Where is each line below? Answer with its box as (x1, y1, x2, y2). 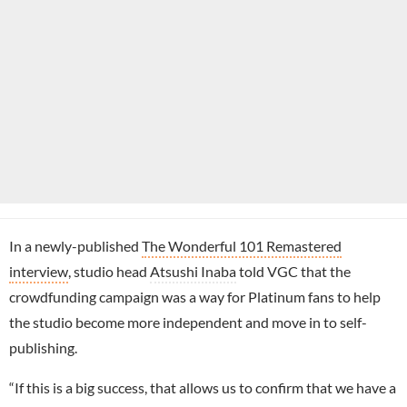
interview (9, 263, 68, 281)
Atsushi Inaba (150, 263, 236, 281)
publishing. (9, 339, 77, 357)
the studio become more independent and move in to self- (9, 313, 367, 332)
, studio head (68, 263, 150, 281)
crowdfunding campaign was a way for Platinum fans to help (9, 288, 381, 306)
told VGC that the (236, 263, 351, 281)
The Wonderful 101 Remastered (142, 237, 342, 255)
